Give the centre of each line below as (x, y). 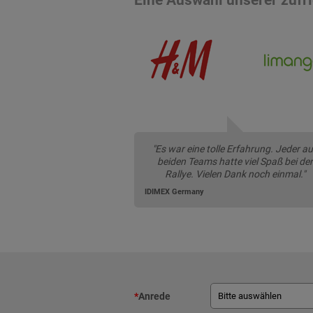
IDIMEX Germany (174, 191)
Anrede (154, 296)
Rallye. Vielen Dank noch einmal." (235, 174)
